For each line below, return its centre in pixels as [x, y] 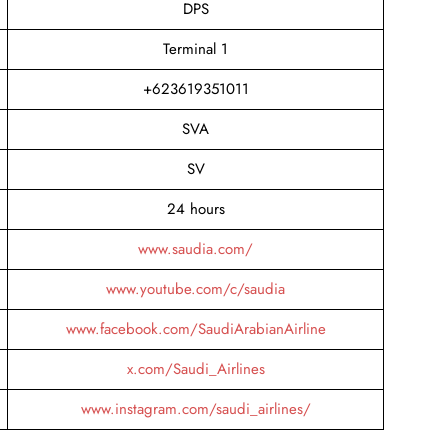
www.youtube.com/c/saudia [195, 288]
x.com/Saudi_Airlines [195, 368]
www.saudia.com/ [195, 248]
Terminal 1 [195, 48]
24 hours [195, 208]
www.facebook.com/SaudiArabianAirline [195, 328]
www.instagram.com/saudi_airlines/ [195, 408]
